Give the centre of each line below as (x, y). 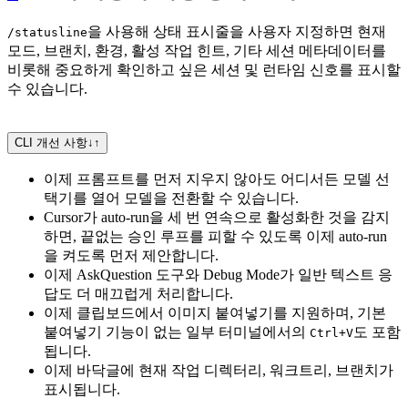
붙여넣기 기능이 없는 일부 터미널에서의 (177, 332)
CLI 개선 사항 (51, 142)
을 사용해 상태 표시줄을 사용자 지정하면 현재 (237, 32)
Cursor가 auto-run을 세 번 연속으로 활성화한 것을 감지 (217, 218)
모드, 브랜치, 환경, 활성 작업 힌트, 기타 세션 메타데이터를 (197, 51)
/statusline (47, 33)
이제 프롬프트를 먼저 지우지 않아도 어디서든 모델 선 (217, 179)
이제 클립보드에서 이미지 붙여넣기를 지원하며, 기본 (215, 313)
